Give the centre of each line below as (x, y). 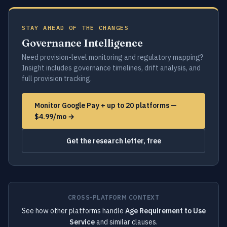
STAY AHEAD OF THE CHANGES (75, 28)
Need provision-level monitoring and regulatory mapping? (112, 57)
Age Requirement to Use (165, 211)
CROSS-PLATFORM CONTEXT (113, 197)
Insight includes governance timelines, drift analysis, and (111, 68)
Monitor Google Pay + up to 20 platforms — (106, 105)
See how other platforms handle (73, 211)
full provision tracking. (57, 79)
